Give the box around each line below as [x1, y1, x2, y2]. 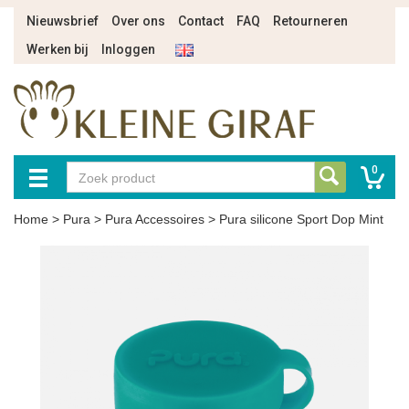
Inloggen [101, 42, 155, 57]
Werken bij [26, 42, 89, 57]
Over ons [111, 14, 165, 28]
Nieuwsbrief [26, 14, 99, 28]
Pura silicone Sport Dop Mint [219, 212, 383, 226]
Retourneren [273, 14, 348, 28]
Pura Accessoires [105, 212, 204, 226]
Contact [178, 14, 224, 28]
